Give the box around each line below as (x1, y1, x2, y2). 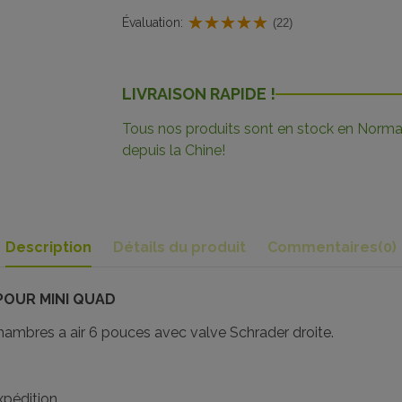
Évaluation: (121, 15, 183, 31)
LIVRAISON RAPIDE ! (121, 84, 275, 104)
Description (5, 239, 92, 257)
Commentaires (267, 239, 378, 257)
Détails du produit (113, 239, 246, 257)
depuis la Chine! (121, 141, 225, 159)
